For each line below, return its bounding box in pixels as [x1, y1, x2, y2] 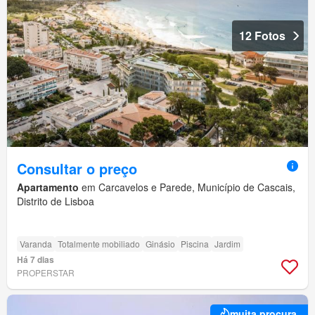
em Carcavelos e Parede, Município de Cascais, [79, 180, 295, 195]
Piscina [181, 238, 209, 250]
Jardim [214, 238, 240, 250]
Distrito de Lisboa [17, 194, 94, 209]
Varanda [20, 238, 52, 250]
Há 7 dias [17, 253, 54, 266]
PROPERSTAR [17, 266, 75, 279]
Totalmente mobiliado [58, 238, 140, 250]
